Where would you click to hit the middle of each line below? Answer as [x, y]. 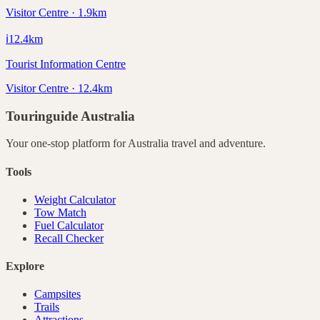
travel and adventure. [217, 144]
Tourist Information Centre [66, 64]
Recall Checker [69, 238]
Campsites [57, 294]
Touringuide [43, 116]
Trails [47, 307]
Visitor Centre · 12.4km [59, 88]
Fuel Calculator [69, 225]
